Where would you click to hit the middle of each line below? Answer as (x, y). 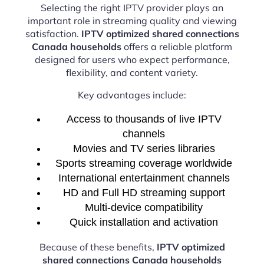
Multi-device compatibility (144, 207)
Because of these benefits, (98, 247)
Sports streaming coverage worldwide (144, 163)
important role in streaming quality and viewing (132, 21)
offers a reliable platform (177, 47)
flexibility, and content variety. (132, 72)
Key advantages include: (132, 95)
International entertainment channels (144, 178)
